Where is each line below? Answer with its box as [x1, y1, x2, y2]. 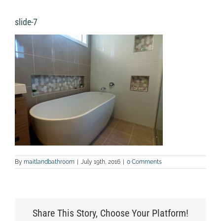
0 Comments [127, 158, 162, 165]
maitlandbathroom [24, 158, 74, 165]
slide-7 [15, 16, 37, 27]
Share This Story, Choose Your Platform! [33, 207, 188, 219]
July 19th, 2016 [81, 158, 120, 165]
